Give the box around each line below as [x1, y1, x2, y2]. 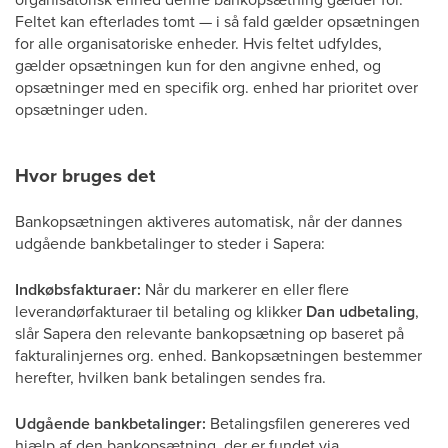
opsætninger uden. [15, 98, 148, 120]
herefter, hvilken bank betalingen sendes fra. [15, 366, 326, 388]
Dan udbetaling [306, 300, 415, 323]
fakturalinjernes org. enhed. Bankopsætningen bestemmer [15, 344, 422, 366]
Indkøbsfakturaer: [15, 278, 141, 301]
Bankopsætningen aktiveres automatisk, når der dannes [15, 210, 402, 232]
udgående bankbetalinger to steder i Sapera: [15, 232, 325, 254]
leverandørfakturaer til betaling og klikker [15, 300, 306, 322]
